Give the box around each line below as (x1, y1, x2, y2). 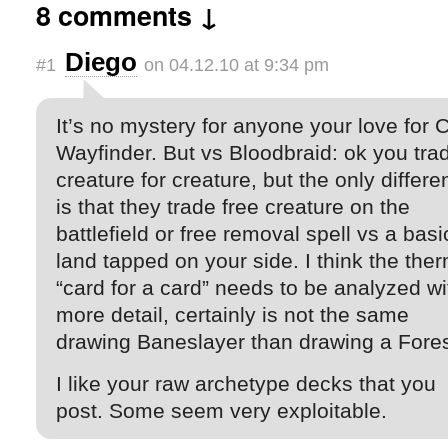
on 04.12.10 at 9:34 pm (143, 54, 329, 75)
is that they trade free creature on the (56, 194, 410, 218)
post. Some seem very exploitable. (56, 398, 387, 422)
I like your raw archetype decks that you (56, 371, 436, 395)
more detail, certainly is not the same (56, 302, 409, 326)
